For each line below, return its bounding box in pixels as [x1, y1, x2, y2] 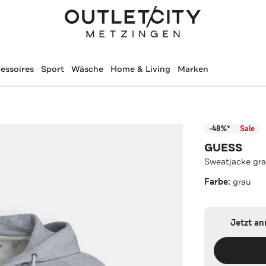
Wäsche [71, 64, 103, 74]
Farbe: [204, 176, 233, 188]
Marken [177, 64, 208, 74]
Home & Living [110, 64, 170, 74]
